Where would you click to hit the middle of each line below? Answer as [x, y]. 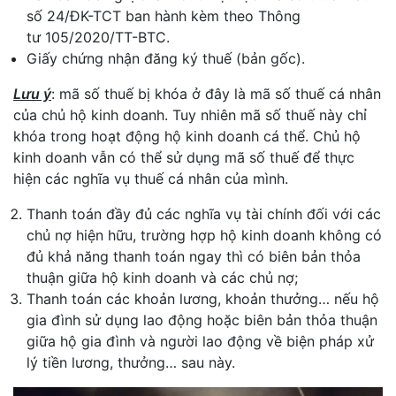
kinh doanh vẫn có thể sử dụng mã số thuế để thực [184, 157]
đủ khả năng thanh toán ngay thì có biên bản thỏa [194, 256]
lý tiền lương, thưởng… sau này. [131, 362]
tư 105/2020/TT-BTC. [98, 37]
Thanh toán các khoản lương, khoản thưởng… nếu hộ [203, 299]
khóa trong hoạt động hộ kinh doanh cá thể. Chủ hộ [187, 136]
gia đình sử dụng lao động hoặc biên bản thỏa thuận [202, 320]
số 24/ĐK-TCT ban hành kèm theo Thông [164, 16]
